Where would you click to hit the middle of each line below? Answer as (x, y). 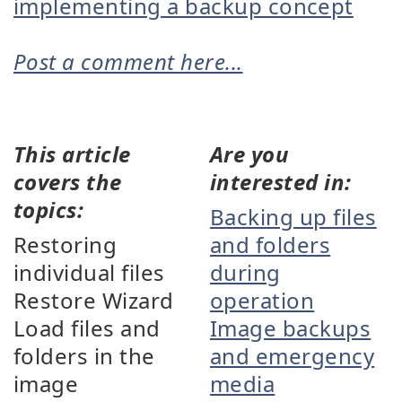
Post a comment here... (128, 61)
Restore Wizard (94, 300)
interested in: (281, 181)
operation (262, 300)
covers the (68, 181)
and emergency (293, 355)
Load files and (87, 328)
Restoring (66, 244)
